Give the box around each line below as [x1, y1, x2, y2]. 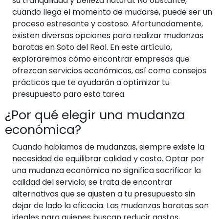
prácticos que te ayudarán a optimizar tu [12, 76, 170, 88]
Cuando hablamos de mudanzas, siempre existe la [12, 141, 204, 153]
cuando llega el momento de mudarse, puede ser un [12, 6, 212, 18]
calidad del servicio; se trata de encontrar [12, 176, 173, 188]
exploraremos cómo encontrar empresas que [12, 53, 190, 65]
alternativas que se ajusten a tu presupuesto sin [12, 188, 195, 199]
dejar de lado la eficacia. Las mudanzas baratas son [12, 199, 209, 211]
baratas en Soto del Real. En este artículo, [12, 41, 172, 53]
